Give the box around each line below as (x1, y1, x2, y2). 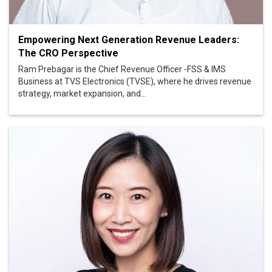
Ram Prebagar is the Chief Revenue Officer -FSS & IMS (18, 64, 226, 74)
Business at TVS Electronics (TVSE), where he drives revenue (18, 76, 251, 86)
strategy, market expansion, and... (18, 88, 146, 98)
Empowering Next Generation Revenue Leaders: (18, 33, 239, 46)
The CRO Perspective (18, 47, 118, 59)
